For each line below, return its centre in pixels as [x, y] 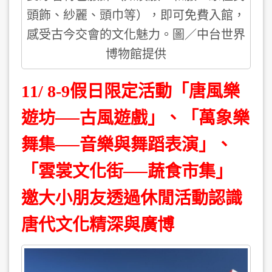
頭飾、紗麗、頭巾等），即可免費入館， [136, 15]
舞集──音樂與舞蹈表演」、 [127, 145]
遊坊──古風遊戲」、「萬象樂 [135, 118]
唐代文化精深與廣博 [98, 225]
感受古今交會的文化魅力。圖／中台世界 [136, 35]
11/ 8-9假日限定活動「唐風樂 [131, 92]
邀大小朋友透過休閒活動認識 [132, 199]
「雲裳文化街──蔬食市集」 [129, 172]
